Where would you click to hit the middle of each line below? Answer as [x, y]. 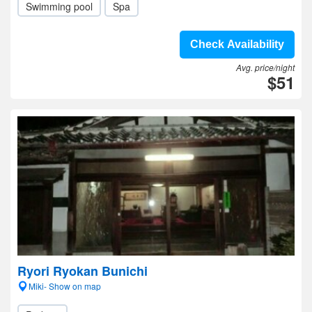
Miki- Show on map [65, 286]
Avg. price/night [265, 67]
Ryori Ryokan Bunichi [83, 271]
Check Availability [237, 44]
